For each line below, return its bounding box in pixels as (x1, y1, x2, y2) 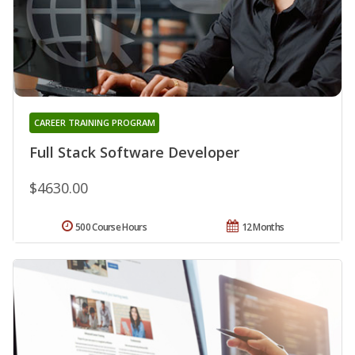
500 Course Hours (75, 220, 147, 235)
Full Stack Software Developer (29, 143, 239, 162)
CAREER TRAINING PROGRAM (33, 116, 155, 129)
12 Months (241, 220, 284, 235)
